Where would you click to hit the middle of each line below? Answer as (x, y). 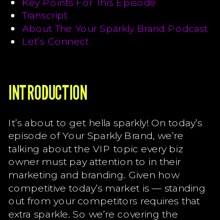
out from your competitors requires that (104, 201)
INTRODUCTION (48, 92)
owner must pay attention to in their (95, 162)
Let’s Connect (55, 41)
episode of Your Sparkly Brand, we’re (96, 136)
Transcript (45, 15)
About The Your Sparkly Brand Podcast (115, 28)
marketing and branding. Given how (94, 175)
